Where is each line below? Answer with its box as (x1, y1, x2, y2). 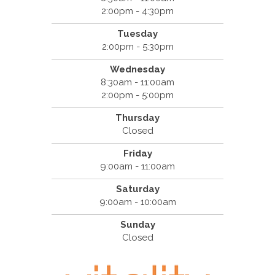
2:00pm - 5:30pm (101, 41, 174, 53)
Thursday (115, 112, 160, 124)
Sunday (120, 219, 155, 231)
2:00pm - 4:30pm (101, 6, 174, 17)
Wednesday (110, 64, 165, 76)
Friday (123, 148, 152, 160)
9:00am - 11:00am (100, 161, 175, 172)
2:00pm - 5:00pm (101, 90, 174, 101)
